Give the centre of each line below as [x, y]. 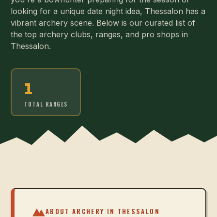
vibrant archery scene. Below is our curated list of [103, 23]
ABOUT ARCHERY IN [82, 211]
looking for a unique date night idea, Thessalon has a [108, 11]
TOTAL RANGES [46, 104]
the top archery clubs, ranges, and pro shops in [99, 34]
